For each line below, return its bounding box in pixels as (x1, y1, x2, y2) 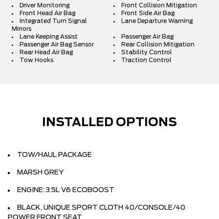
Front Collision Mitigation (121, 2, 197, 8)
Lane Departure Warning (121, 18, 193, 24)
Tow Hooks (20, 57, 53, 63)
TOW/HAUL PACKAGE (17, 152, 92, 158)
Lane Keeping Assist (20, 34, 78, 40)
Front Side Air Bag (121, 10, 175, 16)
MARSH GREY (17, 169, 64, 176)
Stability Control (121, 49, 172, 55)
